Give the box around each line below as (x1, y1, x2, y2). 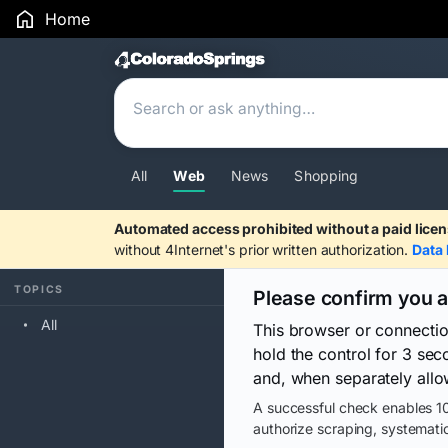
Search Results (113, 45, 320, 80)
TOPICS (14, 283, 65, 296)
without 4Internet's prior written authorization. (114, 241, 413, 258)
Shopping (294, 167, 359, 184)
